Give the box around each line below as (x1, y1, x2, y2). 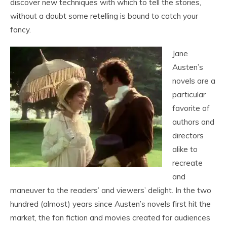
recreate (172, 158, 203, 168)
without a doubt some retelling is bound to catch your (10, 11, 198, 21)
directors (172, 131, 204, 140)
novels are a (172, 76, 215, 86)
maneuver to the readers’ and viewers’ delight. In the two (10, 185, 211, 195)
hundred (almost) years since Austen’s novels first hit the (10, 199, 211, 209)
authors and (172, 117, 214, 127)
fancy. (10, 25, 31, 34)
